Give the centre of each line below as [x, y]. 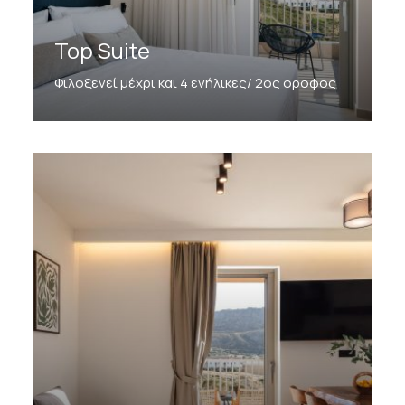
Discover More [98, 126]
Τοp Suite [102, 50]
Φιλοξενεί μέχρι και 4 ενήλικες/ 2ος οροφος [195, 82]
